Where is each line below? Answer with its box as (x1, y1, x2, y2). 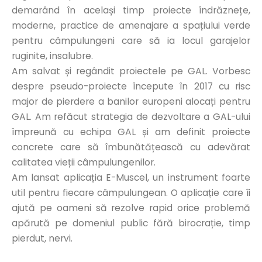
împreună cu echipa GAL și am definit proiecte (12, 126, 250, 138)
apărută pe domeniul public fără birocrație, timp (12, 217, 250, 229)
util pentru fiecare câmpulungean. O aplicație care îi (12, 187, 250, 199)
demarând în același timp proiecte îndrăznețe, (12, 4, 250, 16)
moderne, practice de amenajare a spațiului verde (12, 19, 250, 32)
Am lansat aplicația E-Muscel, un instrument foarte (12, 171, 250, 184)
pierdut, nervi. (12, 232, 73, 244)
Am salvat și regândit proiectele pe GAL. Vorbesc (12, 65, 250, 77)
